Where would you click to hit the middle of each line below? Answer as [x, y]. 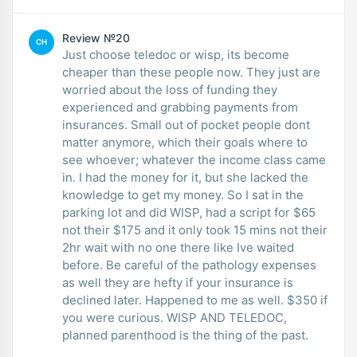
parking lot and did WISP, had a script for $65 [189, 212]
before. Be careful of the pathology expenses [189, 265]
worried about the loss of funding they [170, 89]
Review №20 [96, 37]
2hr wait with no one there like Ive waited [178, 247]
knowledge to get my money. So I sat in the [183, 194]
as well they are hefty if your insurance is [178, 282]
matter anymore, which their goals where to [185, 142]
